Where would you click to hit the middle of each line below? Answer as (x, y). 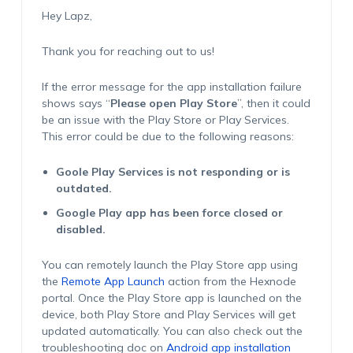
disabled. (80, 229)
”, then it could (273, 103)
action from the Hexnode (230, 281)
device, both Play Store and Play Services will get (168, 314)
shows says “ (76, 103)
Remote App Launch (113, 281)
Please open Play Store (173, 103)
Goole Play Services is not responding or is (173, 172)
